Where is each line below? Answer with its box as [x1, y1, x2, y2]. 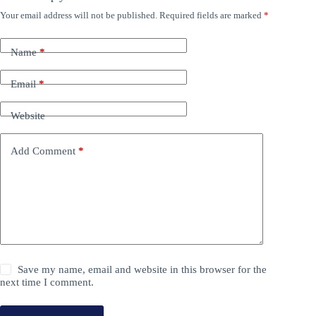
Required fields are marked [159, 10, 264, 20]
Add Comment [11, 145, 75, 157]
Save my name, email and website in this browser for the [18, 264, 267, 275]
